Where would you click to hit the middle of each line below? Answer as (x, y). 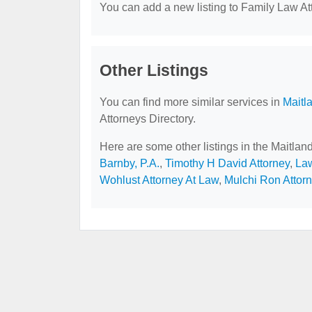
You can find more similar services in (191, 102)
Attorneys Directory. (148, 119)
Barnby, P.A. (130, 164)
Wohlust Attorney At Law (159, 180)
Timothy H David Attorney (227, 164)
